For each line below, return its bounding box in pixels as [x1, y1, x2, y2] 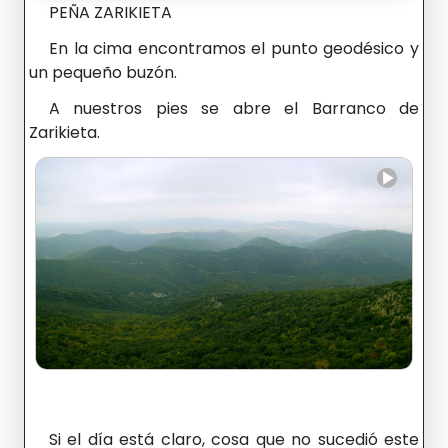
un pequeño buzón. [29, 61, 177, 85]
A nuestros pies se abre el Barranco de [49, 97, 419, 121]
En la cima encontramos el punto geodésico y [49, 37, 419, 61]
